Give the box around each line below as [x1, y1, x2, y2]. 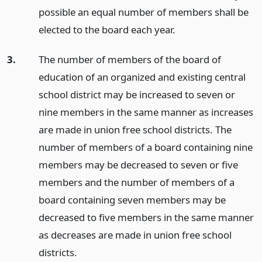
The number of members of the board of [38, 53, 221, 67]
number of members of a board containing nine [38, 140, 253, 154]
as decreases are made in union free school [38, 228, 232, 242]
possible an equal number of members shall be [38, 5, 249, 19]
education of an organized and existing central [38, 70, 246, 84]
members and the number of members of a [38, 175, 235, 189]
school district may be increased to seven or [38, 88, 235, 102]
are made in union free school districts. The [38, 123, 232, 137]
